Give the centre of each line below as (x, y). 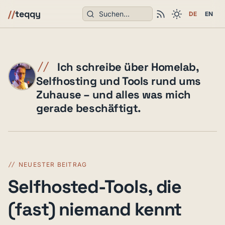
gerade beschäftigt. (89, 108)
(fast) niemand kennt (95, 209)
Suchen (96, 13)
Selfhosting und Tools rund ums (119, 81)
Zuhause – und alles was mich (114, 94)
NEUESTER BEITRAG (53, 164)
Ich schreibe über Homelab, (128, 67)
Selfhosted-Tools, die (95, 187)
